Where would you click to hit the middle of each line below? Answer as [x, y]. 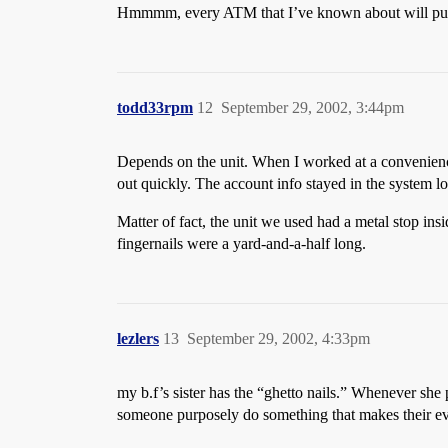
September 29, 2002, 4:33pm [278, 338]
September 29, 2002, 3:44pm [312, 107]
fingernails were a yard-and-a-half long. [241, 243]
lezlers [138, 338]
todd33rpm [155, 107]
